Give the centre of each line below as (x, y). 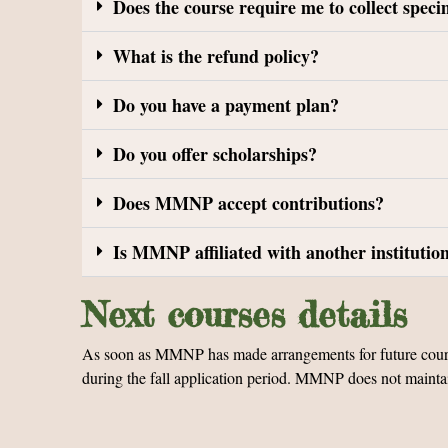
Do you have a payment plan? (226, 105)
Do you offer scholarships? (215, 154)
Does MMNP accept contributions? (248, 203)
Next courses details (244, 314)
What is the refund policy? (216, 56)
